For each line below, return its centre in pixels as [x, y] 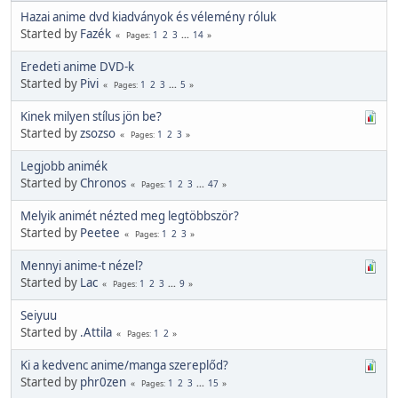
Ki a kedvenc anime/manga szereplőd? [124, 365]
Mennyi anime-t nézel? [82, 265]
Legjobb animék [64, 166]
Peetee [100, 232]
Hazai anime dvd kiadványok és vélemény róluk [148, 16]
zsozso [98, 133]
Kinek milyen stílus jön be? [91, 116]
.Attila [96, 332]
